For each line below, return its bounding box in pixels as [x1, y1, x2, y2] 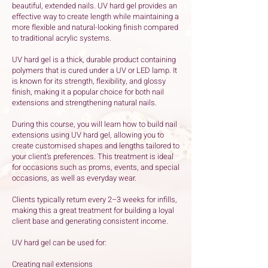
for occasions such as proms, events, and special [12, 162, 179, 173]
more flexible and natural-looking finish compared [12, 22, 178, 33]
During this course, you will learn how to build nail [12, 118, 177, 130]
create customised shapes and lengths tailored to [12, 140, 179, 152]
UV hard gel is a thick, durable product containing [12, 54, 176, 66]
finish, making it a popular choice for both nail [12, 86, 164, 98]
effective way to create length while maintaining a [12, 11, 179, 23]
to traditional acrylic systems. [12, 32, 111, 44]
